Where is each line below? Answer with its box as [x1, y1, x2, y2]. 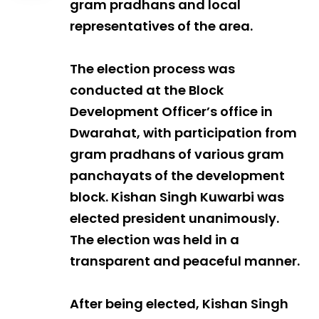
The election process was [70, 60, 235, 78]
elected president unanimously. [70, 209, 279, 228]
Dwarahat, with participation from [70, 124, 297, 142]
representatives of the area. [70, 17, 253, 36]
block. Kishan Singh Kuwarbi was [70, 188, 284, 206]
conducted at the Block [70, 81, 224, 100]
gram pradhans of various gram [70, 145, 284, 164]
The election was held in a [70, 231, 239, 249]
